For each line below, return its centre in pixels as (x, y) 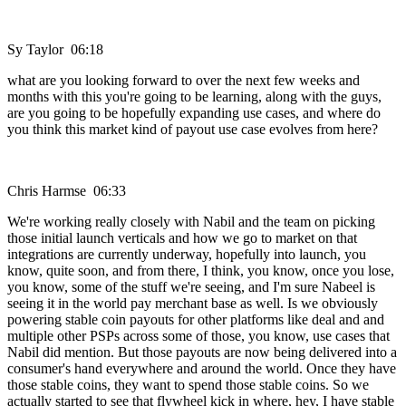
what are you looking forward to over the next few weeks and (184, 81)
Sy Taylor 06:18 (55, 50)
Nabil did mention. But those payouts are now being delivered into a (202, 353)
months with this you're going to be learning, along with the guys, (194, 97)
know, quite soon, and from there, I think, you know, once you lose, (201, 271)
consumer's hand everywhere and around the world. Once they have (202, 369)
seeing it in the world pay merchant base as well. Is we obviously (193, 304)
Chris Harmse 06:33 (67, 191)
